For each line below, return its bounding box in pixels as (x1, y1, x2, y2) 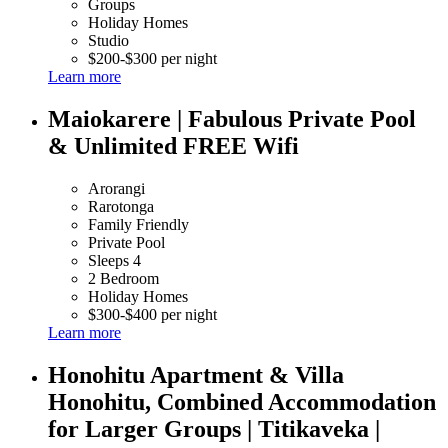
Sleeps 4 (88, 251, 141, 269)
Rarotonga (88, 197, 154, 215)
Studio (88, 32, 129, 49)
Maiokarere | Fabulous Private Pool (48, 105, 416, 132)
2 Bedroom (88, 269, 159, 287)
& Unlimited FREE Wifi (48, 132, 299, 159)
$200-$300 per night (88, 50, 217, 67)
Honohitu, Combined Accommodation (48, 388, 436, 415)
